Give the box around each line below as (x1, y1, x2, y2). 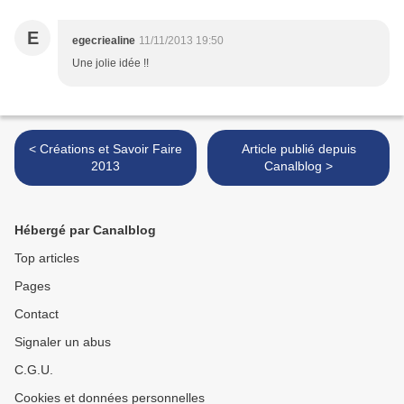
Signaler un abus (14, 335, 111, 350)
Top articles (14, 251, 79, 266)
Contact (14, 307, 59, 322)
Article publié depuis (241, 142, 356, 157)
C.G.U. (14, 363, 53, 378)
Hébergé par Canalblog (14, 223, 156, 238)
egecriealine (72, 34, 135, 48)
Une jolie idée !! (72, 57, 149, 70)
